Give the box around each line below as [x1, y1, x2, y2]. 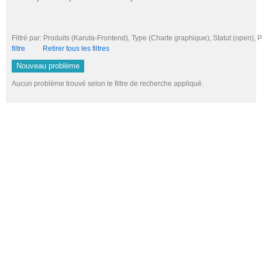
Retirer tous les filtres [43, 44, 109, 53]
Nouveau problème [16, 61, 80, 71]
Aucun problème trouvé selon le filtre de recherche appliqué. [12, 80, 204, 88]
